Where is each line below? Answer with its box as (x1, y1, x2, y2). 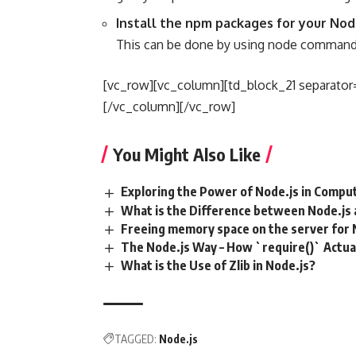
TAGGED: (114, 332, 157, 346)
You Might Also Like (113, 143, 261, 166)
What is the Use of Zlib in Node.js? (121, 257, 316, 273)
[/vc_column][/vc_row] (103, 99, 235, 115)
